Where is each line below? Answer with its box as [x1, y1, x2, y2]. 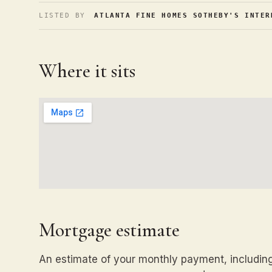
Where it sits [39, 59, 135, 83]
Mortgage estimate [39, 218, 180, 242]
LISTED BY [39, 12, 86, 19]
